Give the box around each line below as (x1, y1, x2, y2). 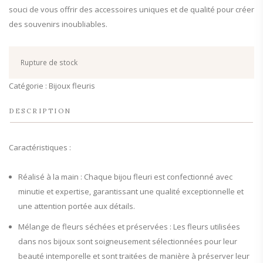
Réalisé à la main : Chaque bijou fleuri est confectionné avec (18, 171, 232, 182)
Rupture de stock (21, 57, 77, 68)
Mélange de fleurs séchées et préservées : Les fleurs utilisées (18, 221, 240, 232)
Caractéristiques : (9, 141, 71, 153)
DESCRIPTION (9, 106, 72, 115)
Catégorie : (9, 80, 49, 91)
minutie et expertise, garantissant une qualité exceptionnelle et (18, 186, 244, 197)
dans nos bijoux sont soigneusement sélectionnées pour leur (18, 235, 237, 247)
